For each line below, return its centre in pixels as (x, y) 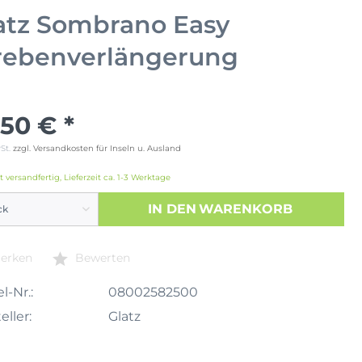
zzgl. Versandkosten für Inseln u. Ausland (97, 148)
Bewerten (101, 257)
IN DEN (173, 208)
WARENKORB (246, 208)
